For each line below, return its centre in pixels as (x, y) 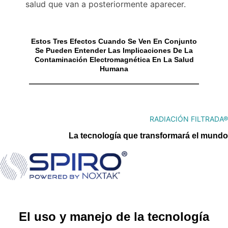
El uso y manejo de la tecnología (114, 217)
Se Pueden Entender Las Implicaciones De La (114, 50)
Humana (114, 69)
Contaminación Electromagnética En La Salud (114, 60)
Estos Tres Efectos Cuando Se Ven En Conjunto (114, 41)
